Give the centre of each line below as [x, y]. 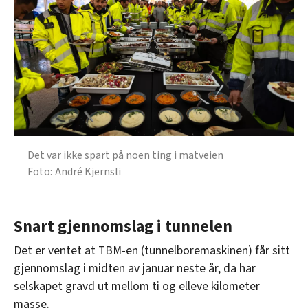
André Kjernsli [88, 172]
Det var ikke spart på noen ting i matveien [125, 156]
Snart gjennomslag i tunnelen [123, 227]
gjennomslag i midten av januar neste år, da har [135, 269]
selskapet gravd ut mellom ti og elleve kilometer [137, 287]
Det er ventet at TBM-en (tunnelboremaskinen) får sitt [152, 251]
